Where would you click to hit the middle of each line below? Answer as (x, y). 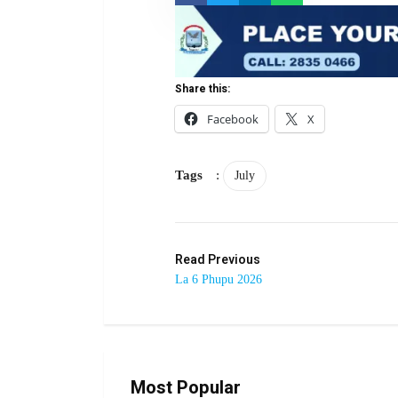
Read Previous (218, 260)
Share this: (203, 89)
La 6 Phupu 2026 (219, 280)
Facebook (233, 119)
